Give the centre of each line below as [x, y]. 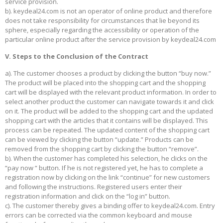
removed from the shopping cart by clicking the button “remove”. [102, 149]
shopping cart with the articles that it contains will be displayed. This [107, 121]
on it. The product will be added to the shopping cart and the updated [109, 111]
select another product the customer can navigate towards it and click [110, 102]
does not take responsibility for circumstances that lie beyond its [102, 21]
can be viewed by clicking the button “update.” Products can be [99, 140]
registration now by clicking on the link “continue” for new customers [108, 177]
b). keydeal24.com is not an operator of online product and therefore [109, 11]
